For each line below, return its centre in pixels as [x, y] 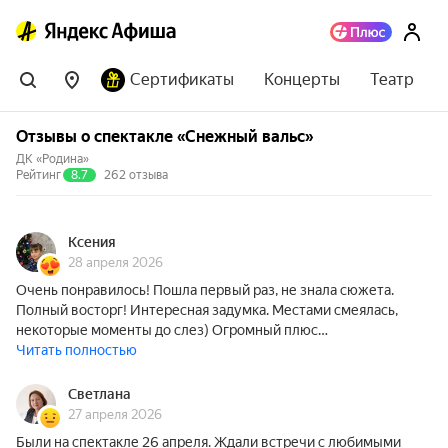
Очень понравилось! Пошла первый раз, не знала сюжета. [205, 290]
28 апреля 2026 [115, 262]
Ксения [92, 242]
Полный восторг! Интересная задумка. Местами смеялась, [207, 310]
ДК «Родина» [52, 159]
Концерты [302, 79]
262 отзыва [136, 175]
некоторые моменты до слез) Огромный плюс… [172, 330]
